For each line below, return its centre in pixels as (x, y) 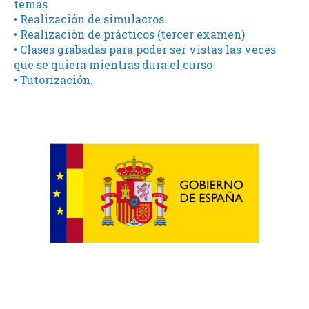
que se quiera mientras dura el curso (113, 64)
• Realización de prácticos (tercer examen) (129, 34)
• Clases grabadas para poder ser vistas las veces (145, 49)
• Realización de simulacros (89, 19)
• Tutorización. (53, 80)
